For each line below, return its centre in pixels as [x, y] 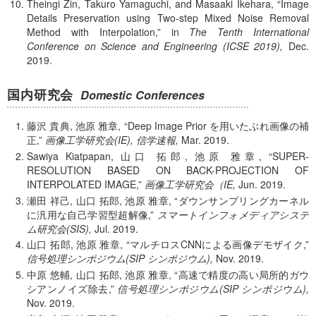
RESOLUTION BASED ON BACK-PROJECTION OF [168, 170]
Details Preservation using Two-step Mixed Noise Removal [168, 17]
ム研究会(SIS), [59, 228]
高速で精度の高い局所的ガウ [244, 275]
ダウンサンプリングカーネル [244, 200]
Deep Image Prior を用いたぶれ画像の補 [218, 126]
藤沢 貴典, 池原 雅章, [74, 126]
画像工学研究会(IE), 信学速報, [112, 140]
